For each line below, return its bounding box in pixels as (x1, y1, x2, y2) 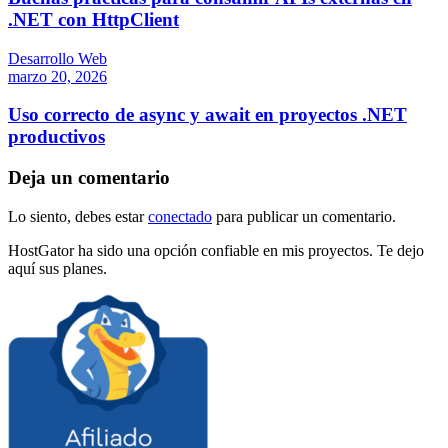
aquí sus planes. (8, 259, 107, 277)
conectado (148, 207, 212, 225)
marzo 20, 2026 (8, 67, 107, 85)
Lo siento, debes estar (8, 207, 148, 225)
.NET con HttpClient (8, 8, 179, 30)
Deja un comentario (8, 167, 170, 188)
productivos (8, 126, 105, 148)
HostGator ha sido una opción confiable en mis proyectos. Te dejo (8, 241, 424, 259)
